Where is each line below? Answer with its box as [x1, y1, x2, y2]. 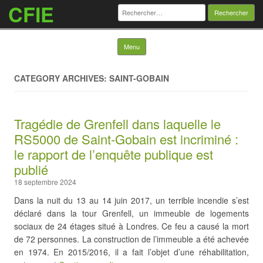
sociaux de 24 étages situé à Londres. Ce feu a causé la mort [14, 220, 249, 232]
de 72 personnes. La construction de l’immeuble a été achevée [14, 233, 249, 245]
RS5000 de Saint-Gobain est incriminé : [14, 130, 238, 148]
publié [14, 160, 48, 178]
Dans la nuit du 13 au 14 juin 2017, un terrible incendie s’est [14, 194, 249, 206]
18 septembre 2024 [14, 177, 76, 187]
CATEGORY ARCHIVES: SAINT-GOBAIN [14, 72, 169, 84]
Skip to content [146, 36, 201, 48]
